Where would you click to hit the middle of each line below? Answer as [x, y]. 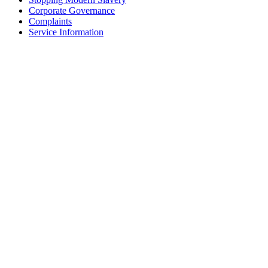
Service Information [66, 32]
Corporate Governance [72, 10]
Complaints [50, 21]
